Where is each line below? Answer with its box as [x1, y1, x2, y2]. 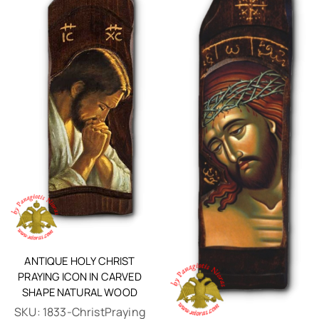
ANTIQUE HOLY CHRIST [24, 253, 135, 268]
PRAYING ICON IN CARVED [18, 268, 142, 283]
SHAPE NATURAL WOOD [22, 284, 137, 299]
